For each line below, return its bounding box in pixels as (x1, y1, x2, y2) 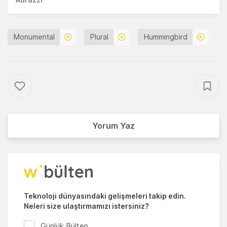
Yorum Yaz (92, 121, 135, 131)
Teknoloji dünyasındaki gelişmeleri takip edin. (24, 192, 186, 201)
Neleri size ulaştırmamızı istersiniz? (24, 202, 149, 211)
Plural (90, 32, 108, 42)
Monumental (14, 32, 55, 42)
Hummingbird (144, 32, 187, 42)
